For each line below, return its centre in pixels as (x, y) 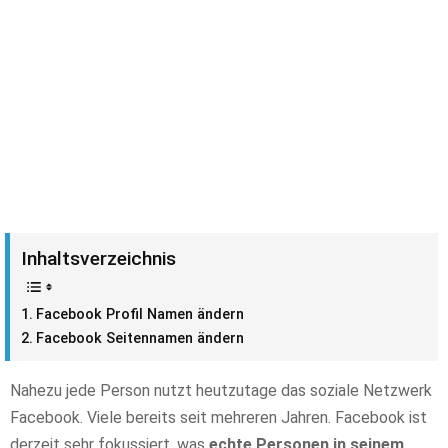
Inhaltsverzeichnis (98, 258)
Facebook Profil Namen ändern (139, 314)
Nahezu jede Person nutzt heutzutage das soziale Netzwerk (221, 390)
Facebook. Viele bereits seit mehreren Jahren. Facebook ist (218, 417)
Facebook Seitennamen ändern (139, 338)
